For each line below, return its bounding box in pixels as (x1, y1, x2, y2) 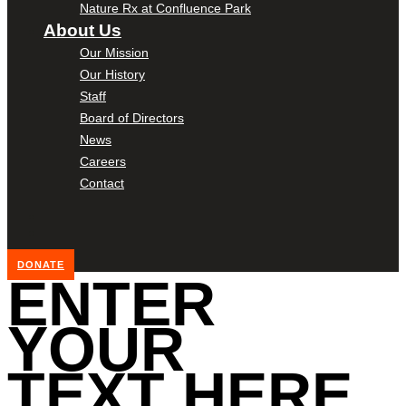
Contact (80, 175, 124, 190)
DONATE (17, 258, 64, 270)
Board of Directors (80, 110, 184, 125)
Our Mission (80, 44, 149, 60)
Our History (80, 66, 145, 82)
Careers (80, 153, 126, 169)
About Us (43, 20, 121, 40)
